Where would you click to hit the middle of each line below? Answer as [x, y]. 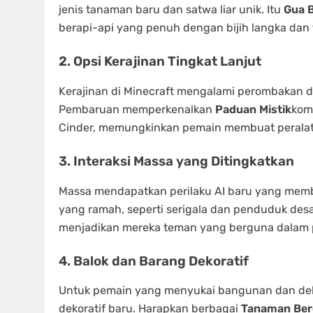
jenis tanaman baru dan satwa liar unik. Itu [171, 10]
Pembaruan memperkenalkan [137, 109]
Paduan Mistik [253, 109]
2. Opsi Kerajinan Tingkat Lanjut [160, 62]
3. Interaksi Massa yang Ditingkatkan [176, 161]
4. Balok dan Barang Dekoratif [154, 261]
